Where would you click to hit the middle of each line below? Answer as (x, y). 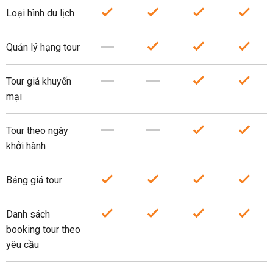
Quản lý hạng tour (43, 47)
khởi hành (26, 146)
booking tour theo (43, 229)
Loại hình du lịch (40, 13)
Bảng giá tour (34, 180)
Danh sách (28, 214)
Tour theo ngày (37, 131)
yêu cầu (23, 245)
